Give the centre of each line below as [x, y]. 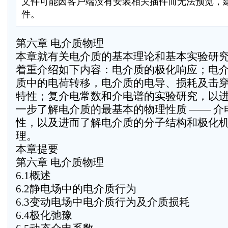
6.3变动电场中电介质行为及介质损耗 [103, 202]
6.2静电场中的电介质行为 [76, 189]
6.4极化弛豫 [44, 215]
